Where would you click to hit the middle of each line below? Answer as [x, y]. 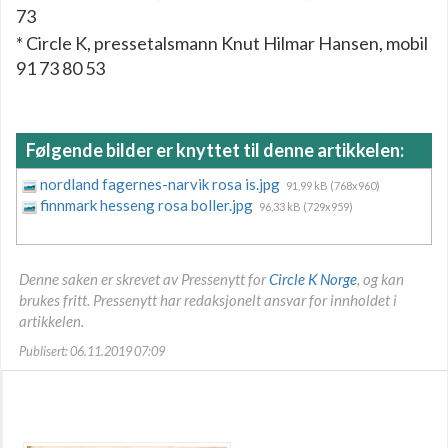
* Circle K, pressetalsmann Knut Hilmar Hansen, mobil [222, 42]
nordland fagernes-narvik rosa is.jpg [161, 183]
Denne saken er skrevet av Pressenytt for [144, 278]
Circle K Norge [313, 278]
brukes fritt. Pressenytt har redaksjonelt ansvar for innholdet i [208, 299]
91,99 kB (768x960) [333, 185]
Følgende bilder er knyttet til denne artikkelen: [215, 149]
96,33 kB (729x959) [306, 206]
